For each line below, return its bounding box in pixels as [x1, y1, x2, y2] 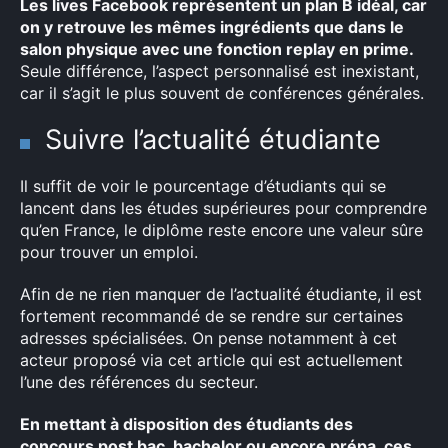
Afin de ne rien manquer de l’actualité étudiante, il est [20, 284, 422, 304]
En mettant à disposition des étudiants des [20, 414, 353, 434]
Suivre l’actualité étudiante [45, 123, 381, 156]
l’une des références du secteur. [20, 372, 258, 392]
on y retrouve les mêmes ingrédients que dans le [20, 17, 404, 37]
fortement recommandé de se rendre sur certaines [20, 306, 403, 326]
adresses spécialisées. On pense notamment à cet [20, 328, 397, 348]
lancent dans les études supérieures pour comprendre [20, 198, 427, 218]
